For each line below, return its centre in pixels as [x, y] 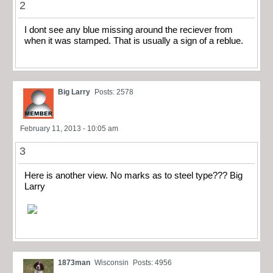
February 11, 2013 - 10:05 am [69, 129]
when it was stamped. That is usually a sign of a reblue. [134, 41]
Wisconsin [112, 263]
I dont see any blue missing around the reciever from [129, 30]
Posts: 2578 [114, 92]
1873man [74, 263]
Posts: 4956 [152, 263]
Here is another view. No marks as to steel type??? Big [133, 176]
